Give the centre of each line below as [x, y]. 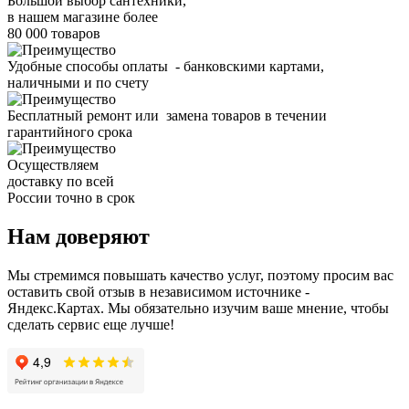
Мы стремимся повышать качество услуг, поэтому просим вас [200, 275]
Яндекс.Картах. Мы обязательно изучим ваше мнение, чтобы [198, 308]
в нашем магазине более [83, 16]
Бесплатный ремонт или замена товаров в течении [169, 115]
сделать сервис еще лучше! [91, 324]
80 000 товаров [54, 33]
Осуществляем [53, 164]
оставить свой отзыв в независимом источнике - [158, 291]
